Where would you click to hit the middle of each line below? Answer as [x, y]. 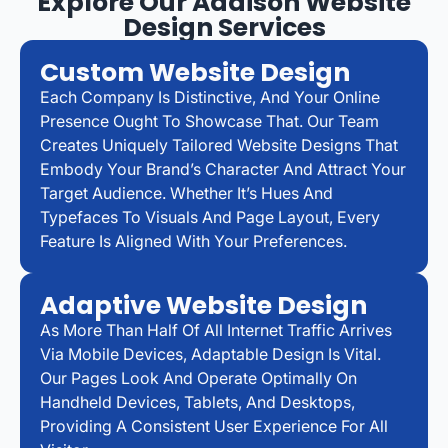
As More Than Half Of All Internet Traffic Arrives [216, 329]
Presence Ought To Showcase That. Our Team [209, 120]
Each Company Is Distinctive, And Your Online [210, 96]
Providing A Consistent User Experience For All [214, 425]
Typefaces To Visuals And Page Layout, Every [210, 216]
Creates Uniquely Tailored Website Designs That [219, 144]
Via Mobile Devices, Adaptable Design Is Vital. [210, 353]
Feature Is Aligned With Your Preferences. [193, 240]
